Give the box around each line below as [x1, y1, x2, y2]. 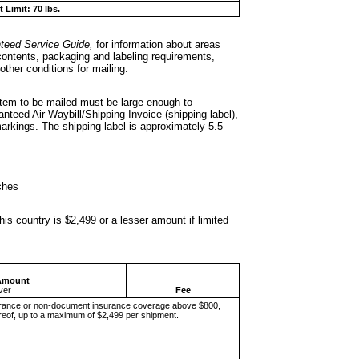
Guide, [63, 38, 93, 50]
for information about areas [93, 38, 220, 50]
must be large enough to [80, 95, 192, 108]
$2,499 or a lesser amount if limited [65, 213, 228, 226]
